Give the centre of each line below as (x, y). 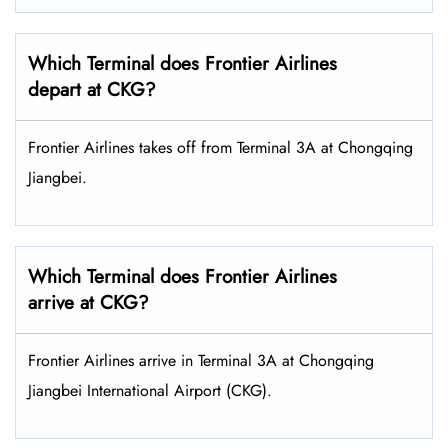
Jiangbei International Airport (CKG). (152, 391)
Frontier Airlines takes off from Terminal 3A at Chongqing (220, 148)
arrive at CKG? (91, 303)
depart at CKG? (95, 90)
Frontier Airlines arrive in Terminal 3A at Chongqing (201, 361)
